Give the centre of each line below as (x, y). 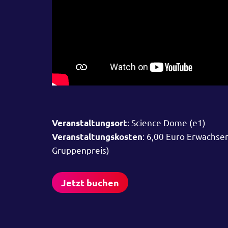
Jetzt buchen (90, 182)
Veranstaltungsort (90, 123)
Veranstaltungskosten (97, 137)
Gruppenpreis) (81, 150)
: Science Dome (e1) (166, 123)
